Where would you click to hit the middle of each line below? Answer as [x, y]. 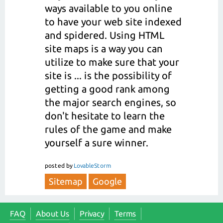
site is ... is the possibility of [108, 75]
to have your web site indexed [113, 21]
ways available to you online [109, 8]
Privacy [92, 214]
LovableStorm [93, 166]
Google [107, 181]
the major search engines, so [111, 102]
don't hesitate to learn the [105, 115]
